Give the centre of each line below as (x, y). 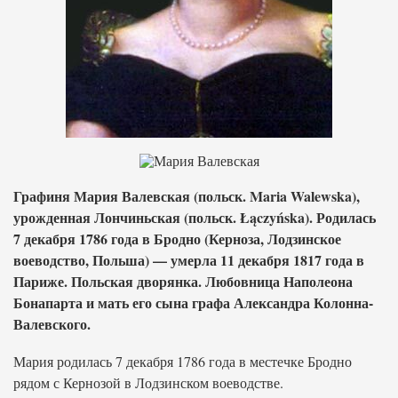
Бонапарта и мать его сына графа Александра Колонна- (193, 302)
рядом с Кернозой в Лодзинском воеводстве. (148, 382)
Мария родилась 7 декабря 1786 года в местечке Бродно (183, 361)
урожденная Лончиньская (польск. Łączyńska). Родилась (195, 217)
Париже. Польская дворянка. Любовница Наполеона (183, 281)
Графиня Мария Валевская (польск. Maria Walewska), (187, 196)
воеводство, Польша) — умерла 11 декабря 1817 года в (189, 260)
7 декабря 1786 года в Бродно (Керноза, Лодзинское (177, 239)
